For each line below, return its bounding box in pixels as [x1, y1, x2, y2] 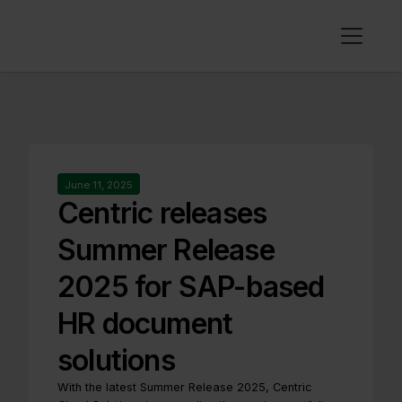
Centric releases [57, 196, 267, 232]
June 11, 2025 [65, 179, 133, 191]
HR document [57, 306, 233, 342]
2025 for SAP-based [57, 269, 325, 305]
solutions [57, 343, 175, 379]
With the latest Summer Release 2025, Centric [57, 380, 312, 395]
